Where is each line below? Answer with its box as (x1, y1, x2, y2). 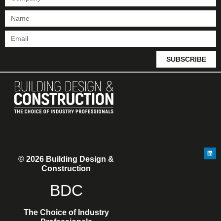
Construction (41, 164, 91, 173)
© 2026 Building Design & (18, 155, 114, 164)
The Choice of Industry (23, 208, 109, 217)
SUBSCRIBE (166, 55, 206, 64)
